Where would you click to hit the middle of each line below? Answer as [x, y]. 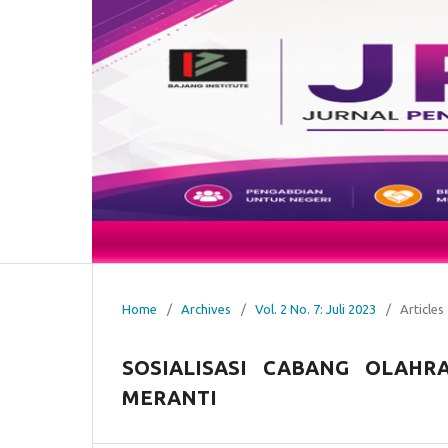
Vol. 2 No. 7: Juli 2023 [315, 308]
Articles [422, 308]
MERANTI [169, 398]
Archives [206, 308]
